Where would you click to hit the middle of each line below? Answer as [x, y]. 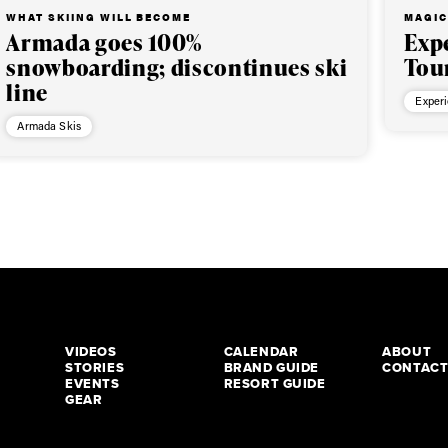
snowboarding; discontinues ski [177, 67]
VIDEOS [91, 352]
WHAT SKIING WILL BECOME [99, 16]
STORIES [95, 368]
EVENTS [92, 384]
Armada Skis [49, 126]
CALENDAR [261, 352]
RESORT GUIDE [274, 384]
